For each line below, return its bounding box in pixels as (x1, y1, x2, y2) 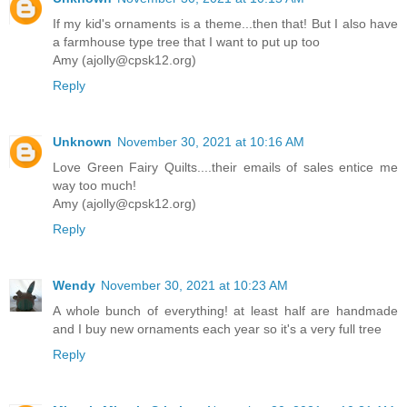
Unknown (53, 134, 112, 149)
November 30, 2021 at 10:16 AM (117, 134, 304, 149)
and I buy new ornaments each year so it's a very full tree (53, 321, 382, 336)
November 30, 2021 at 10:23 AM (101, 277, 288, 293)
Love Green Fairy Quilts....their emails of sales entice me (53, 159, 398, 174)
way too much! (53, 177, 136, 193)
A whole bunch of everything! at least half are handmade (53, 303, 398, 318)
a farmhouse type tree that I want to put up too (53, 34, 320, 49)
